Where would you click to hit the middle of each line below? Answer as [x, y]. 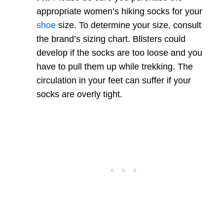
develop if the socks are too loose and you [119, 53]
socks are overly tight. [79, 94]
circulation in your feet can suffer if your [114, 80]
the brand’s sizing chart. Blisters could [111, 39]
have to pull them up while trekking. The [115, 67]
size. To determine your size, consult [130, 25]
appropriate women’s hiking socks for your [119, 11]
